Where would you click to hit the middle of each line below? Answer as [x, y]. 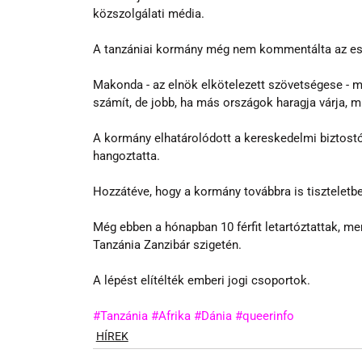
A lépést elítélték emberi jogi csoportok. [201, 280]
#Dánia [213, 316]
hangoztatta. [126, 156]
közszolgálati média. [148, 13]
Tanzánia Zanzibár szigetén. [167, 244]
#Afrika [170, 316]
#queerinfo [264, 316]
